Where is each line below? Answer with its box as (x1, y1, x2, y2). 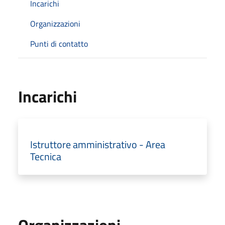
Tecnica (30, 148, 61, 164)
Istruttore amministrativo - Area (30, 136, 165, 152)
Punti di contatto (30, 37, 88, 50)
